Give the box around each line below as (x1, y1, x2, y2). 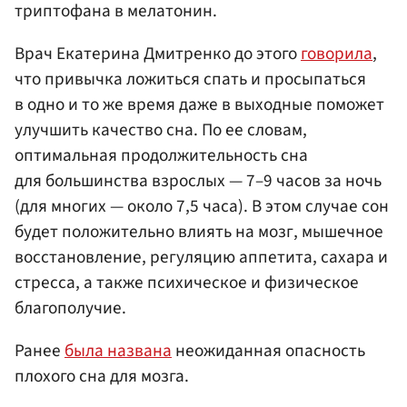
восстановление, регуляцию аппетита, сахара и (15, 243, 388, 270)
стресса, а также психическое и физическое (15, 269, 359, 295)
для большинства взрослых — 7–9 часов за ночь (15, 167, 382, 194)
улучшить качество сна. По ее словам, (15, 116, 307, 143)
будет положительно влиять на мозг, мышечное (15, 218, 383, 244)
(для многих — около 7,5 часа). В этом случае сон (15, 193, 389, 219)
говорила (301, 40, 372, 66)
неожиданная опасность (172, 338, 365, 364)
